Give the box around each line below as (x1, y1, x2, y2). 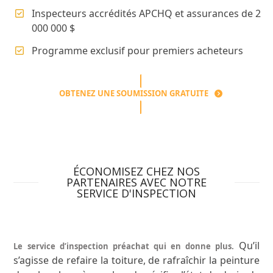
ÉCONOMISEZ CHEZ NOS (73, 163, 200, 179)
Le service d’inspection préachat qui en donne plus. (13, 240, 235, 252)
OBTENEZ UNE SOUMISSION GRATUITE (59, 87, 209, 99)
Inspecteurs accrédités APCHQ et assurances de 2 (32, 6, 261, 20)
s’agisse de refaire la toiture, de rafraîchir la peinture (13, 253, 260, 267)
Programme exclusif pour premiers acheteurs (32, 43, 244, 57)
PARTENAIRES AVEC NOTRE (66, 174, 207, 190)
